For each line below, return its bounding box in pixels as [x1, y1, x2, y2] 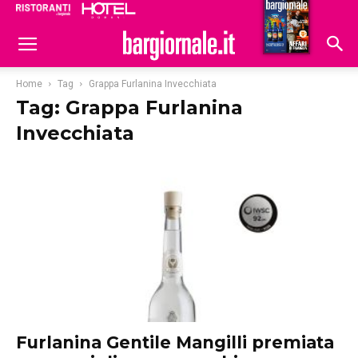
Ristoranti [176, 6, 235, 20]
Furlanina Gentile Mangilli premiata [16, 332, 334, 353]
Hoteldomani [241, 7, 320, 22]
